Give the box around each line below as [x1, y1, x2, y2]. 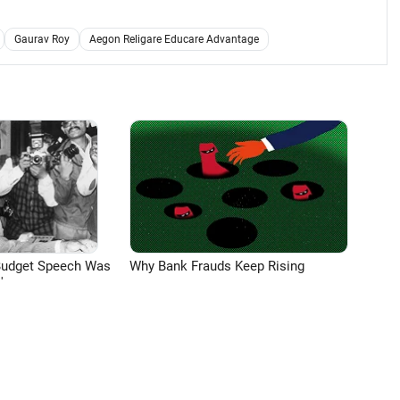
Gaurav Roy [14, 33, 70, 46]
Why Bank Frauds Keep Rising [129, 258, 304, 274]
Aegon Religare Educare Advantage [89, 33, 259, 46]
